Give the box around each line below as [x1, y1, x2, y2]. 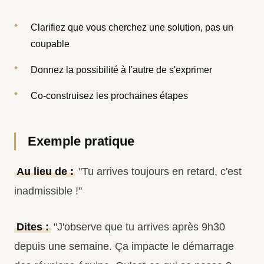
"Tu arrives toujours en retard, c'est [75, 166, 242, 177]
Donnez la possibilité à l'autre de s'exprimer [31, 65, 212, 75]
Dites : [16, 221, 49, 233]
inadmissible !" [14, 185, 82, 197]
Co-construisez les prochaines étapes [31, 91, 188, 101]
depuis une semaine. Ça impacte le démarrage [14, 240, 234, 252]
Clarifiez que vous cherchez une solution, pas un [31, 22, 233, 32]
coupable [31, 39, 70, 49]
